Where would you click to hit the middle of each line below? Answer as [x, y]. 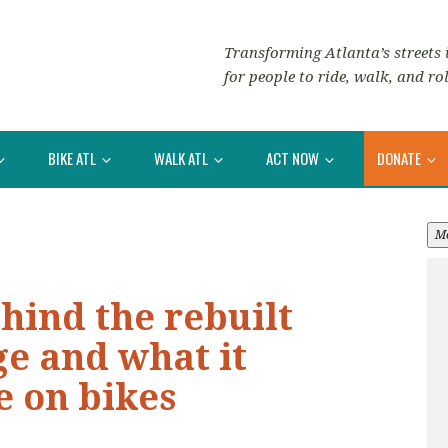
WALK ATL [182, 157]
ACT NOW [294, 157]
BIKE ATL [73, 157]
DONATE [400, 157]
